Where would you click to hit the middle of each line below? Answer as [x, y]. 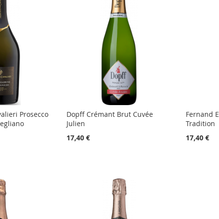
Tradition [201, 123]
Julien [76, 123]
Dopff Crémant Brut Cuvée [110, 114]
